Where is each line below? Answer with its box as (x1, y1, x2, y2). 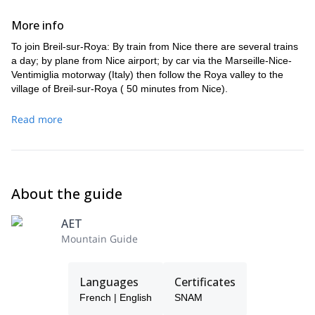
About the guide (11, 184, 122, 203)
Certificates (174, 274, 236, 290)
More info (11, 18, 64, 33)
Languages (79, 274, 139, 290)
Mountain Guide (61, 232, 138, 245)
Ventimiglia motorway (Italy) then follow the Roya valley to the (11, 69, 283, 80)
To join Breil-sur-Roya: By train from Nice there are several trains (11, 41, 298, 52)
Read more (11, 112, 63, 126)
